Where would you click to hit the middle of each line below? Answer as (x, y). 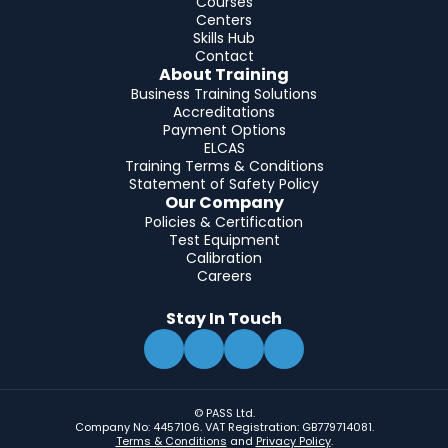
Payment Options (224, 130)
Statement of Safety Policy (224, 184)
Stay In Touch (224, 319)
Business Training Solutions (224, 94)
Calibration (224, 258)
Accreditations (224, 112)
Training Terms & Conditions (224, 166)
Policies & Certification (224, 222)
